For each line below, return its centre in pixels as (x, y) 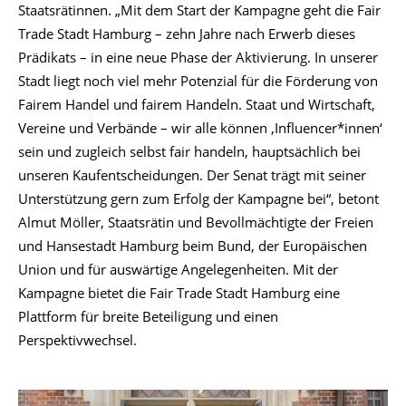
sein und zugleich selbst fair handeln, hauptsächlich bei (189, 151)
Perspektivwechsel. (77, 339)
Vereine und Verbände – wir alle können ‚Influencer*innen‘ (200, 127)
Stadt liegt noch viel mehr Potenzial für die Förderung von (198, 80)
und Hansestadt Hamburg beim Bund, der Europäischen (193, 245)
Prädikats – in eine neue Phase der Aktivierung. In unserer (198, 57)
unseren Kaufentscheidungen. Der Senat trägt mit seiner (192, 174)
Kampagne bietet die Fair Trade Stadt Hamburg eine (179, 292)
